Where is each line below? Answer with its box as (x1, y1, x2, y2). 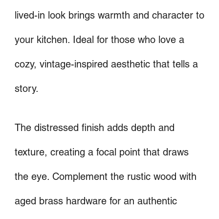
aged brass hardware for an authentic (15, 195, 177, 207)
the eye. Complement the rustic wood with (15, 171, 197, 183)
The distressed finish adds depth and (15, 122, 175, 134)
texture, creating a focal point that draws (15, 146, 189, 158)
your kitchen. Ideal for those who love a (15, 34, 184, 46)
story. (15, 83, 39, 95)
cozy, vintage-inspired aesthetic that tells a (15, 58, 198, 70)
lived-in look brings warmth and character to (15, 9, 204, 22)
